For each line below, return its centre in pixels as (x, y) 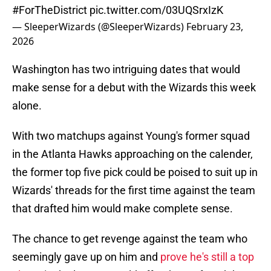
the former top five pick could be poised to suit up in (135, 172)
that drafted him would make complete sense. (122, 209)
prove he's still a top (207, 257)
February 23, (215, 27)
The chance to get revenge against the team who (130, 239)
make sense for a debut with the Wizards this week (134, 88)
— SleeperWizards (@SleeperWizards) (99, 27)
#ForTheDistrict (50, 10)
